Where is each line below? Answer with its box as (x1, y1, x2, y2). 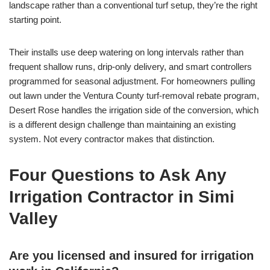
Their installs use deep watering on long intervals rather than (9, 47, 243, 58)
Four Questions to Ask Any (9, 166, 227, 185)
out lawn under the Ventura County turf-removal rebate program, (9, 90, 259, 101)
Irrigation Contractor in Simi (9, 187, 234, 207)
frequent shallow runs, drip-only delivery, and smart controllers (9, 61, 252, 72)
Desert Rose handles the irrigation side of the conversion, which (9, 105, 259, 116)
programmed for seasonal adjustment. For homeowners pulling (9, 76, 255, 87)
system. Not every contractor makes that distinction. (9, 134, 215, 145)
